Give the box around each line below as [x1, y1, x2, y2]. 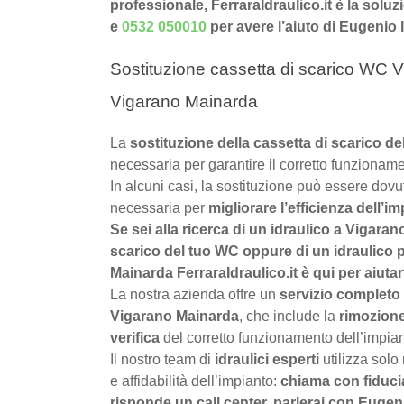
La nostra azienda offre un [110, 287, 280, 303]
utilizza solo [319, 352, 402, 368]
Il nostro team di [110, 352, 215, 368]
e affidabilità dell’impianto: [110, 373, 280, 390]
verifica [110, 330, 160, 346]
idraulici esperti [215, 352, 319, 368]
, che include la [239, 308, 339, 325]
